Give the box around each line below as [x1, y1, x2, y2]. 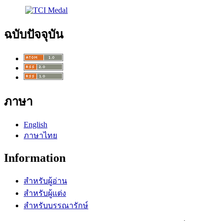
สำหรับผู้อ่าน [24, 177, 67, 185]
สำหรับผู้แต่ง [24, 189, 66, 198]
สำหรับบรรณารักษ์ [24, 201, 88, 210]
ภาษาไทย [24, 131, 57, 140]
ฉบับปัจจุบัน [4, 28, 63, 41]
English [24, 120, 47, 129]
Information [4, 151, 66, 165]
